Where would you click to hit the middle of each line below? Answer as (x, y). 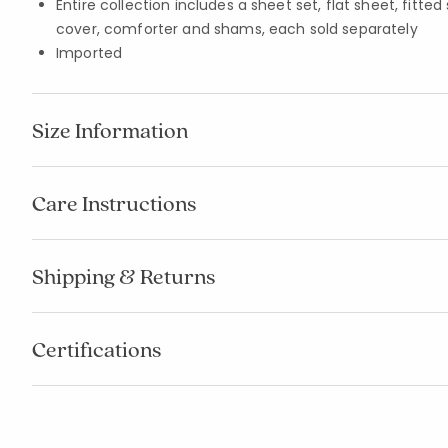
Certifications (96, 349)
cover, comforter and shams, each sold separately (237, 29)
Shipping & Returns (123, 276)
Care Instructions (114, 203)
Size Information (110, 130)
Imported (89, 53)
